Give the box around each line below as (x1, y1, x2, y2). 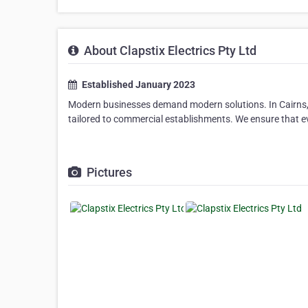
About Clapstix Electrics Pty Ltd (81, 43, 256, 58)
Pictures (84, 165, 132, 180)
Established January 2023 (80, 79, 195, 91)
